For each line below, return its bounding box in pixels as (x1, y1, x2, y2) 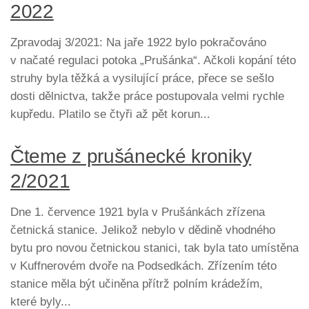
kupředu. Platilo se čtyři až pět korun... (10, 108, 210, 121)
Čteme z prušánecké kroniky (10, 146, 252, 168)
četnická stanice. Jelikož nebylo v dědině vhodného (10, 223, 275, 237)
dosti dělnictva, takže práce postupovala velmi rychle (10, 90, 284, 103)
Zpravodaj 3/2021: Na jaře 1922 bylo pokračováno (10, 36, 266, 50)
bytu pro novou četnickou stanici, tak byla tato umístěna (10, 241, 299, 255)
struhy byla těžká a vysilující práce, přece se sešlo (10, 72, 274, 86)
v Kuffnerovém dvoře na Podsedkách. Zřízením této (10, 259, 277, 273)
